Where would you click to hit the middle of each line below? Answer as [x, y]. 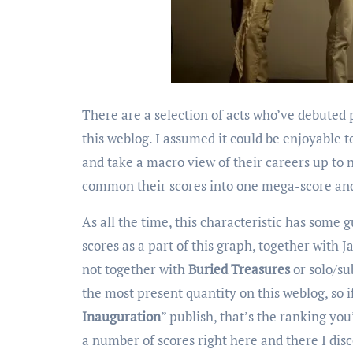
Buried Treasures [239, 269]
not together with [135, 269]
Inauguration [121, 316]
